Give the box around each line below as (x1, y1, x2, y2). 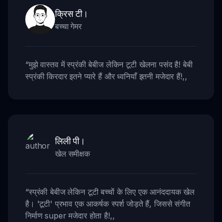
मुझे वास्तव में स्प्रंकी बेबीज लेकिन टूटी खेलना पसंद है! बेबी (28, 59, 193, 69)
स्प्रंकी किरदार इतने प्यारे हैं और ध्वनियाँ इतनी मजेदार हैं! (25, 71, 182, 81)
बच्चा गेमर (55, 21, 82, 31)
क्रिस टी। (55, 7, 88, 19)
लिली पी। (55, 135, 85, 146)
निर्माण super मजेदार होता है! (25, 210, 110, 221)
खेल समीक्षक (55, 148, 90, 159)
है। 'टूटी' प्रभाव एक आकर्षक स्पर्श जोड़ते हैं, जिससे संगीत (25, 198, 190, 209)
